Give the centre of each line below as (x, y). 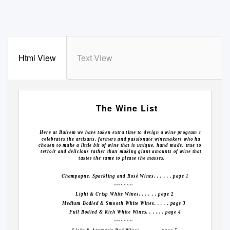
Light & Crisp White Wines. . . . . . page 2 (125, 194)
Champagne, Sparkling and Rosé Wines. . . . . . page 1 (125, 176)
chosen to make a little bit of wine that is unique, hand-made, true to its (124, 145)
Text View (95, 58)
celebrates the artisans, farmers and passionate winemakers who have (123, 139)
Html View (37, 58)
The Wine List (127, 108)
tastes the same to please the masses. (122, 158)
